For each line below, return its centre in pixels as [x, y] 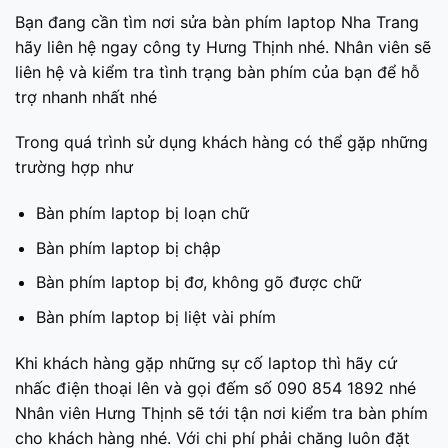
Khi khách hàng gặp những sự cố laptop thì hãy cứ [206, 362]
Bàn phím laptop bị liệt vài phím [155, 317]
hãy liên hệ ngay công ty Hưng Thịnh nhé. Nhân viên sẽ [223, 46]
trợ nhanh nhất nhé [86, 96]
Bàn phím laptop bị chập [128, 247]
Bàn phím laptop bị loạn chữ [142, 213]
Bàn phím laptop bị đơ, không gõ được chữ [198, 282]
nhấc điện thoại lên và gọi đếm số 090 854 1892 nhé [215, 387]
